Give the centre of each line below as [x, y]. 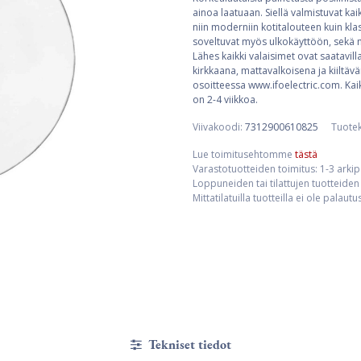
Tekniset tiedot [188, 344]
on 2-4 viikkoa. [225, 100]
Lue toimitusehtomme [244, 154]
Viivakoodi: [219, 127]
